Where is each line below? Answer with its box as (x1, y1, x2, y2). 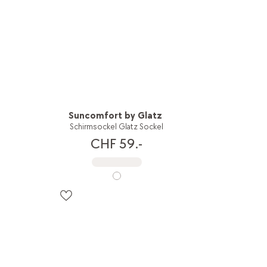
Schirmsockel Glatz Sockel (70, 121, 164, 132)
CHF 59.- (91, 135, 143, 153)
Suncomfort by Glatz (69, 110, 163, 122)
